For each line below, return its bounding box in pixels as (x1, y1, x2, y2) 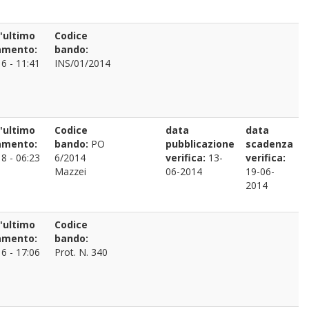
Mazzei (54, 165, 86, 178)
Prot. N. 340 (54, 246, 108, 259)
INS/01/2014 (54, 57, 110, 70)
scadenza (246, 137, 293, 150)
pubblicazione (166, 137, 235, 150)
